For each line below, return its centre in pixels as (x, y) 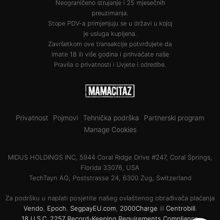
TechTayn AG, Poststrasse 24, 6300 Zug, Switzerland (110, 178)
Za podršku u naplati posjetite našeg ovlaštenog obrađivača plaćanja (110, 198)
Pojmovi (66, 117)
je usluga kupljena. (110, 33)
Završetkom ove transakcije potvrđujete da (110, 44)
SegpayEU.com (93, 208)
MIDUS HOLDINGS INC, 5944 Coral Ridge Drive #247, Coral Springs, (110, 157)
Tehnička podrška (111, 117)
